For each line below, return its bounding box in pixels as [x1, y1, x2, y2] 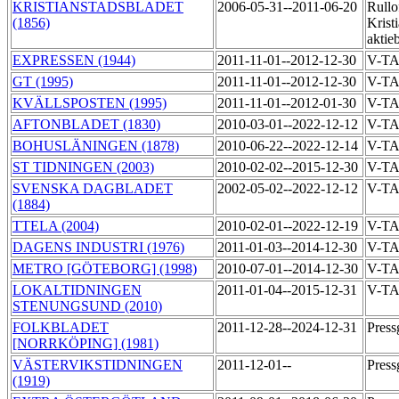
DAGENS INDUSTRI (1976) [12, 240, 184, 256]
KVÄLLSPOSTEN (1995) [12, 95, 167, 111]
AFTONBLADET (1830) [12, 117, 160, 133]
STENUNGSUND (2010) [12, 298, 162, 314]
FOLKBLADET [12, 320, 109, 336]
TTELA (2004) [12, 218, 99, 234]
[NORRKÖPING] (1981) [12, 336, 159, 352]
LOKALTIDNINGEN [12, 282, 142, 298]
